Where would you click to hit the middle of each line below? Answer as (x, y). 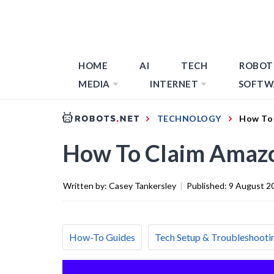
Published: (208, 185)
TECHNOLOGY (189, 118)
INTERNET (174, 84)
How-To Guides (102, 237)
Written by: (86, 185)
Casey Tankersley (143, 185)
